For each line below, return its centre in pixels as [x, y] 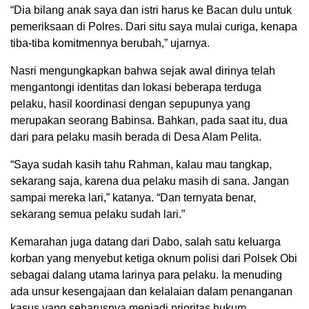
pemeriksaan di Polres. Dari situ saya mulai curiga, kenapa [154, 27]
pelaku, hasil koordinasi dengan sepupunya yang [130, 104]
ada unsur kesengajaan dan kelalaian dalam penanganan [151, 292]
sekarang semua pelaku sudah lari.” [98, 215]
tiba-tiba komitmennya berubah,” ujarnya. [110, 43]
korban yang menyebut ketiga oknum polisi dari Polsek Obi [154, 259]
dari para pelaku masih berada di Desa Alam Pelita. [136, 137]
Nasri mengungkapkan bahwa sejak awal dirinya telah [143, 71]
